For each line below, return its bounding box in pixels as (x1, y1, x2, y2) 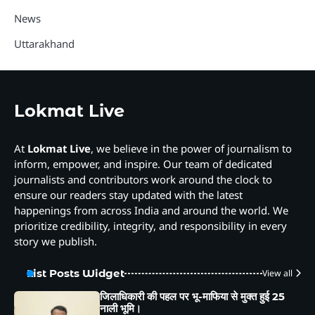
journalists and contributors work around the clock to (14, 172, 272, 187)
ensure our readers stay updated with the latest (14, 188, 243, 202)
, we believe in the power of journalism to (91, 141, 292, 156)
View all (262, 267, 292, 280)
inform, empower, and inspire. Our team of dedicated (14, 157, 272, 172)
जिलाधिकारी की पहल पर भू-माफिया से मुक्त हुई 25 (100, 290, 285, 304)
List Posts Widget (27, 266, 124, 281)
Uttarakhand (14, 37, 75, 51)
